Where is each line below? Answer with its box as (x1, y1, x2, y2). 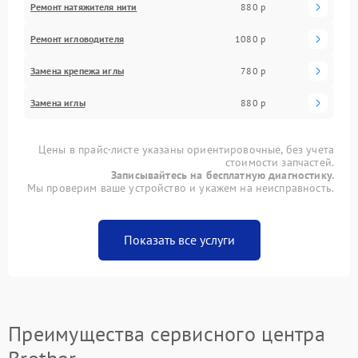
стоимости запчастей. (225, 154, 334, 169)
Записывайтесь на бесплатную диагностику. (111, 167, 334, 182)
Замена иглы (30, 96, 86, 109)
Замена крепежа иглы (30, 64, 124, 77)
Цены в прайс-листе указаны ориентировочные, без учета (38, 141, 334, 157)
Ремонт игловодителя (30, 32, 124, 45)
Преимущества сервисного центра (8, 320, 325, 347)
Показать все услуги (123, 231, 235, 248)
